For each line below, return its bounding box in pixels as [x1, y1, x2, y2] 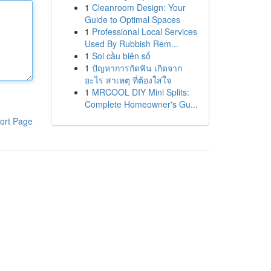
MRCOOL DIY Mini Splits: [91, 86, 189, 98]
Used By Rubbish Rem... [84, 38, 178, 50]
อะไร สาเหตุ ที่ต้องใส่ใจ [84, 74, 171, 86]
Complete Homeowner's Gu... [84, 98, 198, 110]
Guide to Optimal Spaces [84, 13, 180, 25]
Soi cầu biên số [91, 50, 151, 62]
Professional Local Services [91, 25, 197, 38]
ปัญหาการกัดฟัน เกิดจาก [91, 62, 182, 74]
